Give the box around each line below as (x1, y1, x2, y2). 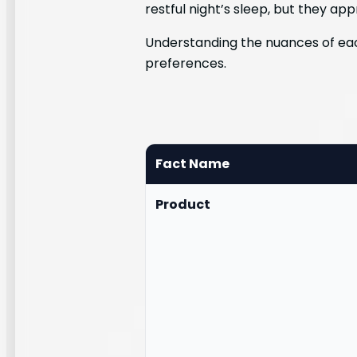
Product (155, 194, 210, 214)
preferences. (145, 53, 226, 73)
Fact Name (155, 154, 229, 173)
